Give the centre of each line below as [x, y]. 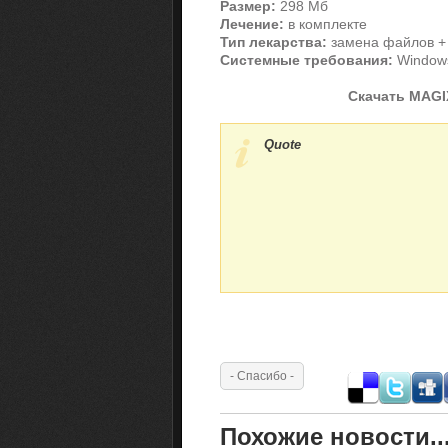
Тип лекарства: [273, 42]
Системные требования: [306, 60]
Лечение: [252, 24]
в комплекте [325, 24]
